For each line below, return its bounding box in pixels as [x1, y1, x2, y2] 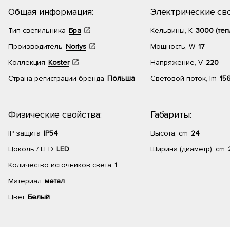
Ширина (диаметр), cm [150, 145, 225, 154]
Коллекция [8, 58, 45, 67]
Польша [107, 74, 135, 83]
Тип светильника [8, 26, 66, 35]
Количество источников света [8, 161, 111, 169]
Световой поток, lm [150, 74, 217, 83]
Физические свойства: [8, 109, 102, 120]
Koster [48, 58, 69, 67]
